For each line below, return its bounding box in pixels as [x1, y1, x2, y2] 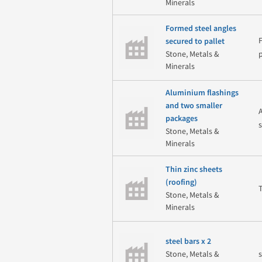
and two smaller [165, 101, 222, 111]
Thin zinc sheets [165, 165, 222, 175]
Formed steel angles [165, 24, 236, 34]
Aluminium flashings [165, 88, 239, 98]
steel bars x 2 [165, 237, 211, 247]
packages [165, 113, 198, 123]
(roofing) [165, 178, 197, 188]
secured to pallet [165, 37, 225, 47]
